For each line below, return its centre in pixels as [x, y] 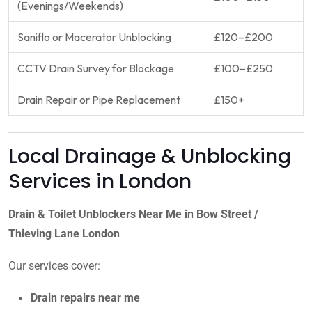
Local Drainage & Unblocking [150, 156]
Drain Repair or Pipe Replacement [99, 99]
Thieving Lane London [64, 233]
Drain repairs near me [85, 297]
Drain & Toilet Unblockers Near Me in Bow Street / [133, 214]
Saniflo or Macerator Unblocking [94, 37]
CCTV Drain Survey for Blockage [96, 68]
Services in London [100, 181]
